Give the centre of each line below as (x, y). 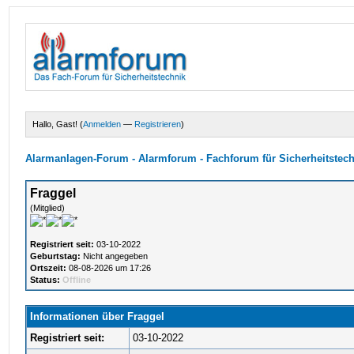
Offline (77, 280)
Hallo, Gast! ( (58, 124)
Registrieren (158, 124)
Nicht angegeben (115, 256)
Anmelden (102, 124)
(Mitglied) (48, 208)
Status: (45, 280)
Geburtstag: (56, 256)
